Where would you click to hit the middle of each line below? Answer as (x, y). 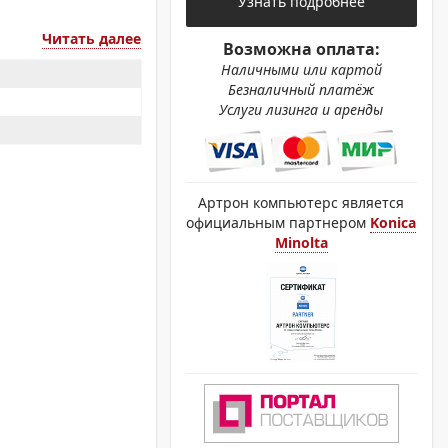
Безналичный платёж (301, 89)
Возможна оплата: (301, 49)
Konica (393, 222)
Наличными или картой (301, 69)
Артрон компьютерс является (301, 202)
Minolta (301, 242)
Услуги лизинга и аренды (301, 109)
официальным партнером (278, 222)
